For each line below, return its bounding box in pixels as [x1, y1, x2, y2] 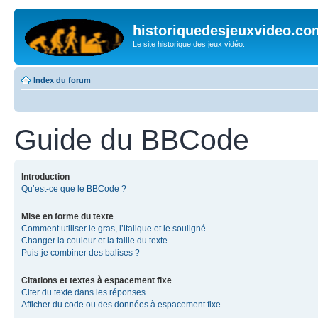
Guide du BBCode [14, 123, 249, 156]
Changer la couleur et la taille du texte [21, 235, 168, 246]
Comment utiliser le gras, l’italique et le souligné [21, 223, 206, 234]
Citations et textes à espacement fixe [21, 275, 172, 285]
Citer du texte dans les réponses [21, 287, 146, 297]
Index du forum [33, 75, 91, 84]
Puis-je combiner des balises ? [21, 247, 140, 258]
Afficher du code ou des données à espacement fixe [21, 299, 221, 309]
